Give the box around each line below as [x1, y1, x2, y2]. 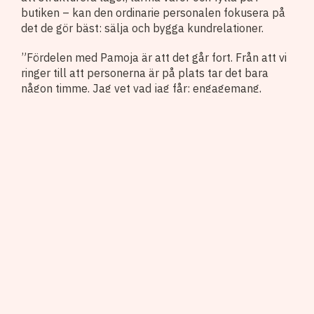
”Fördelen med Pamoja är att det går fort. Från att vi [21, 50, 287, 64]
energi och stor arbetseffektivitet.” [21, 96, 196, 111]
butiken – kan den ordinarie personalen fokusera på [21, 5, 285, 20]
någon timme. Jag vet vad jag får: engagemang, [21, 81, 261, 95]
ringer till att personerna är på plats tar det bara [21, 65, 268, 80]
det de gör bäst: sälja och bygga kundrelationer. [21, 20, 264, 35]
